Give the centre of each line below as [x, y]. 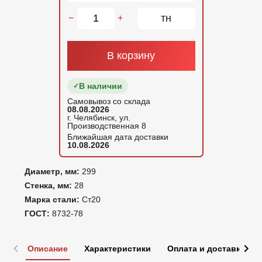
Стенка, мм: [49, 185]
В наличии [100, 86]
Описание [48, 248]
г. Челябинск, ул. [99, 117]
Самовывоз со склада [108, 101]
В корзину [131, 55]
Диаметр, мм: [53, 171]
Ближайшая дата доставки [118, 137]
